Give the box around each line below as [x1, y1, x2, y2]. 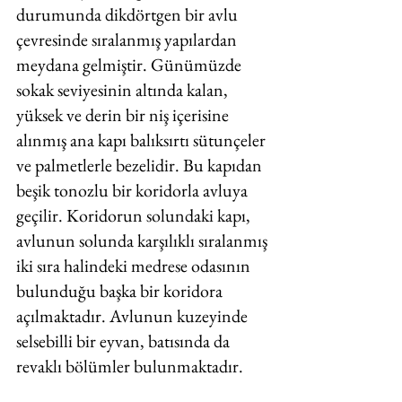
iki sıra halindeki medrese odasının [16, 254, 254, 277]
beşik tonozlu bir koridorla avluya [16, 179, 251, 202]
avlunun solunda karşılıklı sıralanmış [16, 229, 271, 252]
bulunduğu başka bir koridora [16, 279, 226, 302]
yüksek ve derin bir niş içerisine [16, 103, 232, 127]
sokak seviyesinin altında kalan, [16, 78, 232, 101]
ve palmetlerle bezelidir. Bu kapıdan [16, 153, 266, 177]
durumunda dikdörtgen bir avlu [16, 3, 241, 26]
